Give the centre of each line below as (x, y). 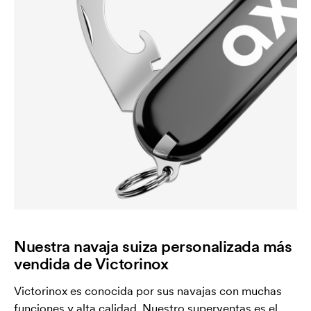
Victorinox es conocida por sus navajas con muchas (148, 291)
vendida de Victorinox (91, 263)
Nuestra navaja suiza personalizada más (153, 246)
